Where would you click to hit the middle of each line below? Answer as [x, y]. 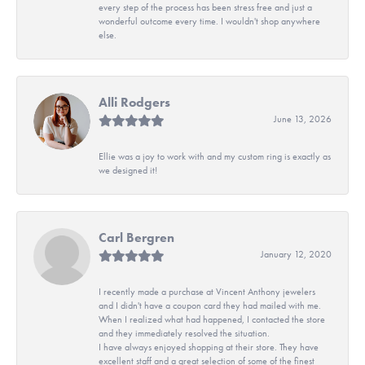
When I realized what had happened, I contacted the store [212, 319]
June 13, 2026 [303, 119]
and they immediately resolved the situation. [184, 333]
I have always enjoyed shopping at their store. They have [209, 347]
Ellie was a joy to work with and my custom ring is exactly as [215, 156]
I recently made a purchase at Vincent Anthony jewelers [207, 291]
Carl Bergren [136, 237]
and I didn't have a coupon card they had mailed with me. [210, 305]
